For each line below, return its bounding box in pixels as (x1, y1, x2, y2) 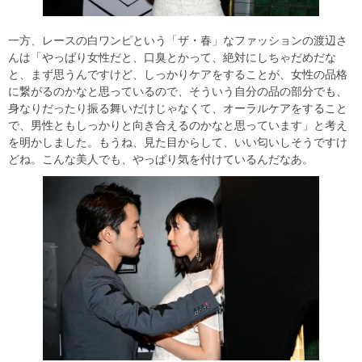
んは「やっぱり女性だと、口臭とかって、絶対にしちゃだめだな (8, 51, 336, 65)
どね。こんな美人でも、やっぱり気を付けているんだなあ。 (8, 153, 314, 166)
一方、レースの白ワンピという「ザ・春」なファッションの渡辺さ (8, 34, 347, 48)
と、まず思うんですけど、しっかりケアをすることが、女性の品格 (8, 68, 347, 82)
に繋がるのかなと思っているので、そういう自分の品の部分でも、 (8, 85, 347, 99)
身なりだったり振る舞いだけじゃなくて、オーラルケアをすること (8, 102, 347, 116)
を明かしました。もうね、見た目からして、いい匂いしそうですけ (8, 136, 347, 149)
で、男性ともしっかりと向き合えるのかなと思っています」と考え (8, 119, 347, 133)
